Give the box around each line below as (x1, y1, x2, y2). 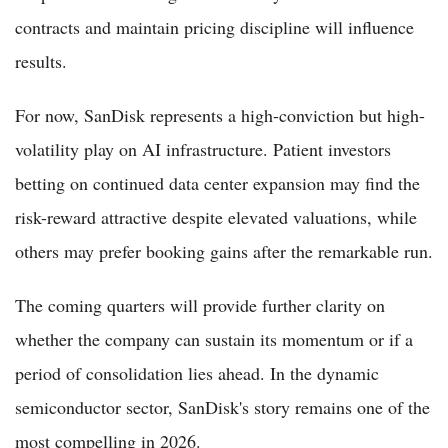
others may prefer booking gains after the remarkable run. (15, 239, 433, 263)
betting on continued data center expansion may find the (15, 171, 420, 195)
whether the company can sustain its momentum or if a (15, 327, 413, 351)
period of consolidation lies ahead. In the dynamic (15, 361, 379, 385)
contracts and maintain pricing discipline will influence (15, 15, 414, 39)
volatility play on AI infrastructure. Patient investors (15, 137, 391, 161)
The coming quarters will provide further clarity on (15, 293, 385, 317)
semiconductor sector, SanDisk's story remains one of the (15, 395, 430, 419)
